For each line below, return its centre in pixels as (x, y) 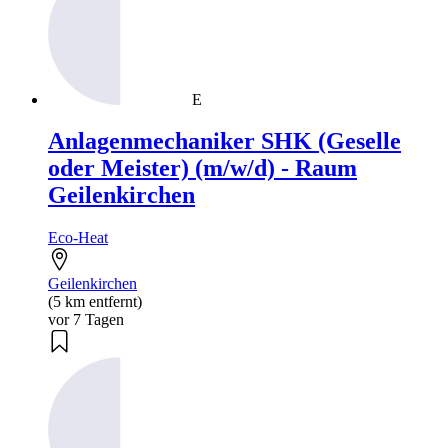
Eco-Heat (78, 238)
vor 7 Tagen (86, 320)
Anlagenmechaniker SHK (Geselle (224, 141)
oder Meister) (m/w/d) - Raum (202, 168)
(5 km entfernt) (95, 302)
